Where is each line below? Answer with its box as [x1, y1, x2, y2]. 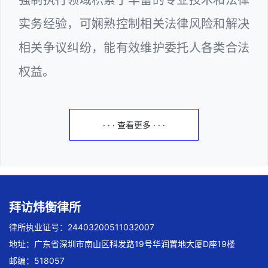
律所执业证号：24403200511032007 [9, 221, 154, 232]
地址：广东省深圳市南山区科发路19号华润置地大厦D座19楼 [9, 238, 235, 249]
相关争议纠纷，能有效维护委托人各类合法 [19, 40, 249, 55]
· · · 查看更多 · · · [103, 119, 165, 130]
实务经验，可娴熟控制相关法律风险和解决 [19, 16, 249, 31]
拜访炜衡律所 [9, 200, 81, 215]
